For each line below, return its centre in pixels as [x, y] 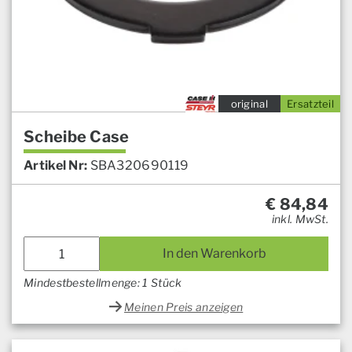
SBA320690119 [139, 166]
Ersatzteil [310, 104]
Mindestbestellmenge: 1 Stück [103, 283]
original [249, 104]
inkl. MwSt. [300, 219]
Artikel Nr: [56, 166]
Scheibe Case [77, 137]
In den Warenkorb [214, 254]
